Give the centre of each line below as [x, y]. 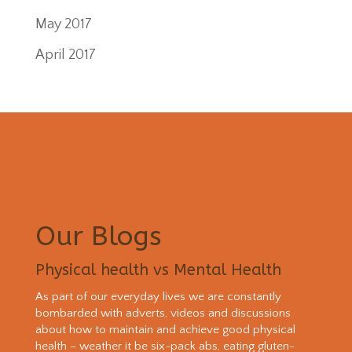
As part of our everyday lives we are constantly [158, 297]
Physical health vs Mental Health [158, 270]
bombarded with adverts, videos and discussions [163, 313]
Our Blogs [98, 236]
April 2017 [65, 55]
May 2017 [63, 24]
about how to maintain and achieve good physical [165, 330]
